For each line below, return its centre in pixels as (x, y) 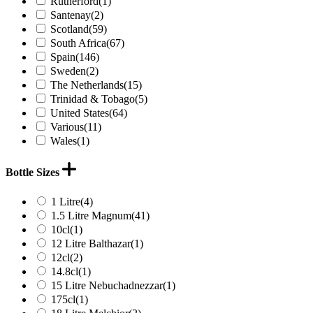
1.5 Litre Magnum (91, 215)
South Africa (78, 43)
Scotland (70, 29)
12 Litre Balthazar (91, 243)
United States (80, 113)
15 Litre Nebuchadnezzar (107, 285)
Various (67, 127)
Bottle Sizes (34, 173)
